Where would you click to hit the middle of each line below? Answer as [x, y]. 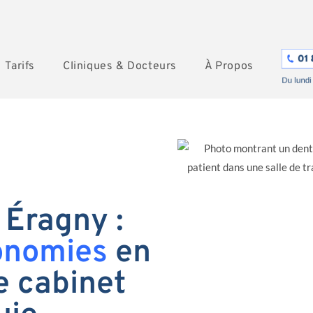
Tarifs [20, 66]
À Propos [229, 66]
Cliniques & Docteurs [119, 66]
